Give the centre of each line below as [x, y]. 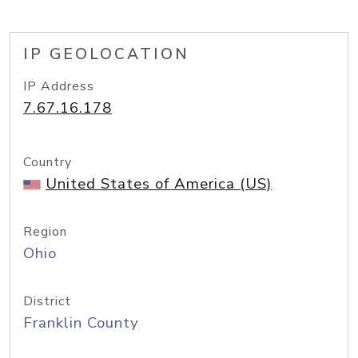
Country [48, 162]
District [47, 301]
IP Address [59, 86]
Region [45, 232]
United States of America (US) [159, 184]
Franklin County [81, 323]
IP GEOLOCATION [106, 54]
